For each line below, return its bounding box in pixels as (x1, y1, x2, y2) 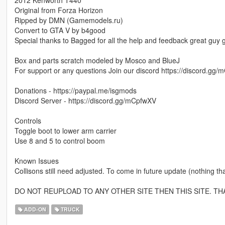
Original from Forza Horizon (14, 5, 103, 15)
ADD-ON (23, 205, 47, 213)
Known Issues (14, 155, 59, 166)
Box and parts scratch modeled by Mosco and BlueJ (14, 55, 180, 65)
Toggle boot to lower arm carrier (14, 125, 117, 136)
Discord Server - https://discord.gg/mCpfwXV (14, 95, 156, 105)
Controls (14, 115, 41, 126)
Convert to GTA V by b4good (14, 25, 105, 35)
